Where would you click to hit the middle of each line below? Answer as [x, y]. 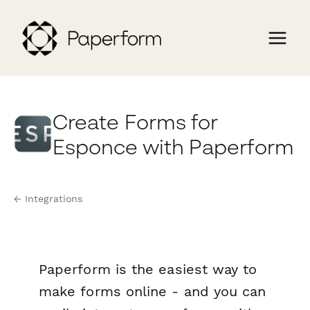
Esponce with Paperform [173, 147]
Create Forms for [136, 122]
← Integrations [48, 199]
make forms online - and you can [153, 292]
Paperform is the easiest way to [148, 270]
